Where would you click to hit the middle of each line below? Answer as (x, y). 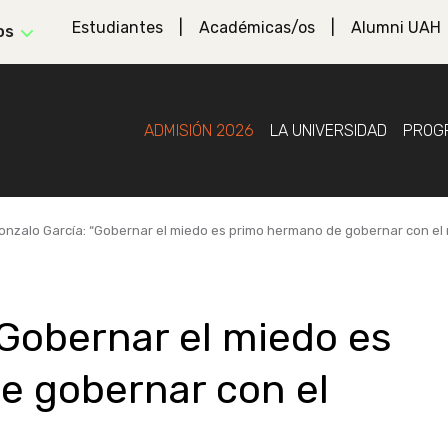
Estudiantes (117, 27)
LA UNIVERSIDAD (328, 130)
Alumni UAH (396, 27)
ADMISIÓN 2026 (199, 130)
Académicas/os (257, 27)
